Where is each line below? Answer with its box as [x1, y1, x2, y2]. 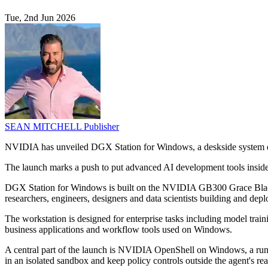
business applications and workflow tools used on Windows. [5, 224, 232, 235]
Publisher [84, 121, 119, 132]
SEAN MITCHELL [5, 121, 84, 132]
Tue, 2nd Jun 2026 [5, 13, 75, 23]
